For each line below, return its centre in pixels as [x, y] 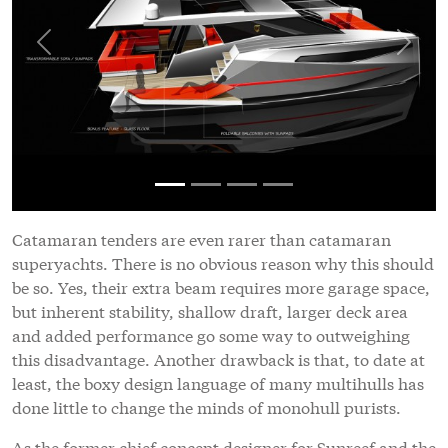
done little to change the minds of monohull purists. [206, 406]
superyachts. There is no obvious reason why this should [223, 262]
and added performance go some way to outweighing [211, 334]
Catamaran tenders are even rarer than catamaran [201, 238]
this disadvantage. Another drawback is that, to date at [218, 358]
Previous [75, 52]
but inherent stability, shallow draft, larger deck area [210, 310]
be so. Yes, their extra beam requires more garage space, [221, 286]
